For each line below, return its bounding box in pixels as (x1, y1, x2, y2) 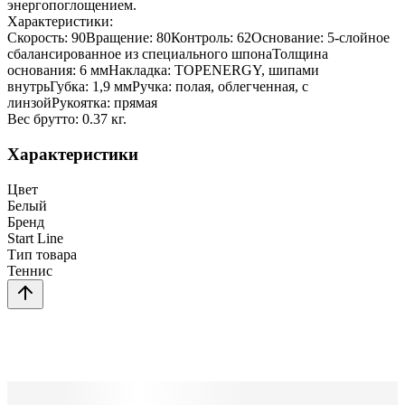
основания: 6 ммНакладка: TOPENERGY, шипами (7, 62, 319, 79)
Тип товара (7, 246, 77, 262)
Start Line (7, 230, 63, 246)
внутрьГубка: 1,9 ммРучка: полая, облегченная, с (7, 79, 308, 95)
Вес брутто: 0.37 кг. (7, 111, 127, 127)
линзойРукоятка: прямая (7, 95, 157, 111)
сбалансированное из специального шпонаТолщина (7, 46, 328, 62)
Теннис (7, 262, 52, 278)
